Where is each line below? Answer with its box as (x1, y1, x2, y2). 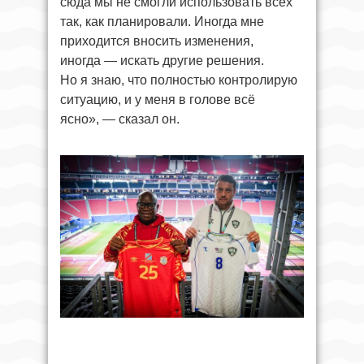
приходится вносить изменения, (60, 33, 253, 48)
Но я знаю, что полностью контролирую (60, 72, 297, 87)
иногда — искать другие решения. (60, 53, 264, 67)
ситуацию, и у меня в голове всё (60, 92, 255, 106)
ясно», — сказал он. (60, 111, 180, 126)
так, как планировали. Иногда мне (60, 14, 264, 28)
